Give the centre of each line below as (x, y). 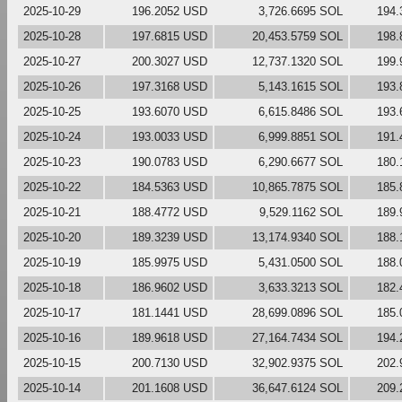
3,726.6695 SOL (301, 11)
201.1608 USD (170, 388)
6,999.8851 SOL (301, 136)
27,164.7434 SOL (297, 337)
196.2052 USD (170, 11)
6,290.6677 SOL (301, 162)
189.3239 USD (170, 237)
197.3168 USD (170, 86)
